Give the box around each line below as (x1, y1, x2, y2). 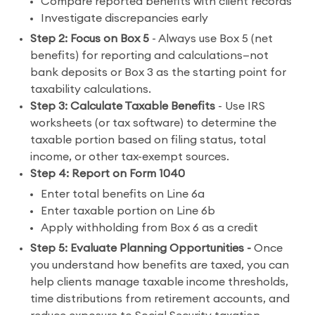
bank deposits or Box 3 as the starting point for (30, 67, 286, 78)
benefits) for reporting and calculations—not (30, 50, 269, 61)
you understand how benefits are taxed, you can (30, 259, 289, 271)
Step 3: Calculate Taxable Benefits (30, 101, 215, 112)
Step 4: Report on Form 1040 (30, 168, 185, 179)
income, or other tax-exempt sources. (30, 151, 229, 162)
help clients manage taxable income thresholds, (30, 276, 288, 288)
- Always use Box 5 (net (149, 33, 273, 44)
